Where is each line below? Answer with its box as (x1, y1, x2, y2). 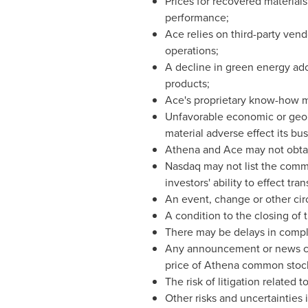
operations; (164, 43, 219, 58)
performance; (164, 10, 229, 25)
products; (164, 76, 210, 91)
